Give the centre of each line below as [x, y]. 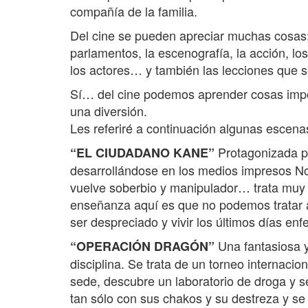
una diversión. [109, 111]
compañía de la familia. [134, 11]
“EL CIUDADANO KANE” [144, 153]
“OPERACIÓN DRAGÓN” [142, 246]
